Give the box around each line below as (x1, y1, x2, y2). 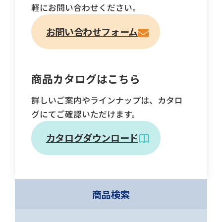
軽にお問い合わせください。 (31, 1, 141, 14)
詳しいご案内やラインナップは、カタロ (31, 94, 183, 106)
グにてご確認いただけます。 (31, 108, 140, 120)
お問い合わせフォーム (46, 25, 138, 39)
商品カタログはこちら (31, 70, 140, 86)
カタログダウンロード (46, 131, 138, 145)
